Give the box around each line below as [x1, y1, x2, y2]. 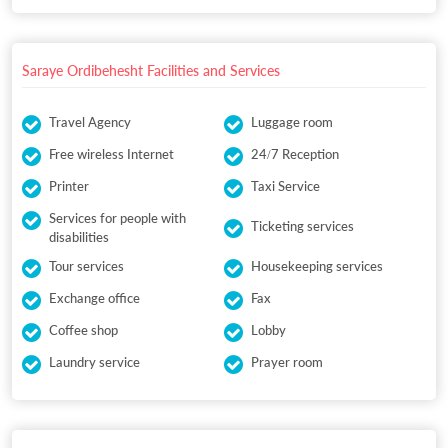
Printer [49, 178, 89, 195]
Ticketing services [251, 218, 354, 235]
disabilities [49, 229, 109, 246]
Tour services [49, 258, 124, 275]
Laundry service [49, 354, 140, 371]
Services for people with [49, 210, 186, 227]
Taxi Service [251, 178, 320, 195]
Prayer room [251, 354, 323, 371]
